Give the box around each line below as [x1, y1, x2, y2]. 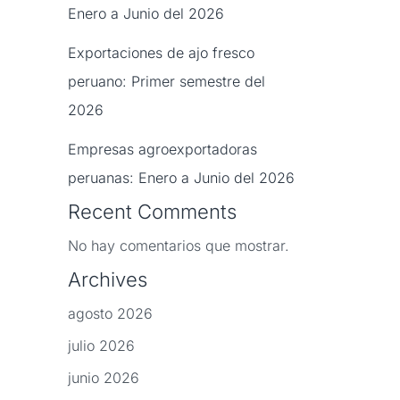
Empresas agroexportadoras [68, 140, 257, 159]
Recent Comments [68, 200, 237, 224]
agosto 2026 [68, 304, 153, 323]
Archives [68, 268, 147, 292]
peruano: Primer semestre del [68, 72, 265, 91]
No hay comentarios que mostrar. [68, 237, 289, 255]
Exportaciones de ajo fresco [68, 44, 254, 62]
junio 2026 [68, 369, 139, 387]
